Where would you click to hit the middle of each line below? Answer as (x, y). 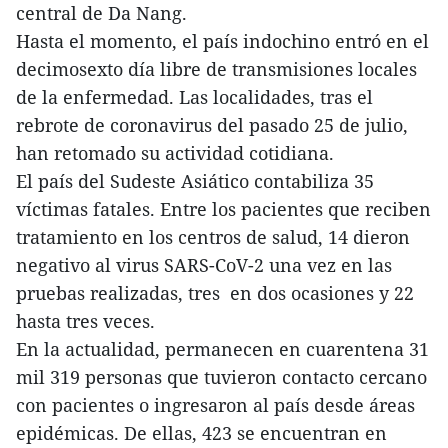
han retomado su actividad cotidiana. (175, 152)
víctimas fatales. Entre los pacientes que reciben (223, 208)
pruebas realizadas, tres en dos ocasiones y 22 (215, 292)
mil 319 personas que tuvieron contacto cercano (221, 376)
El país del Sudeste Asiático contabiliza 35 (195, 180)
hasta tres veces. (88, 320)
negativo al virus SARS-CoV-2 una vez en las (204, 264)
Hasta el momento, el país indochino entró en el (222, 40)
